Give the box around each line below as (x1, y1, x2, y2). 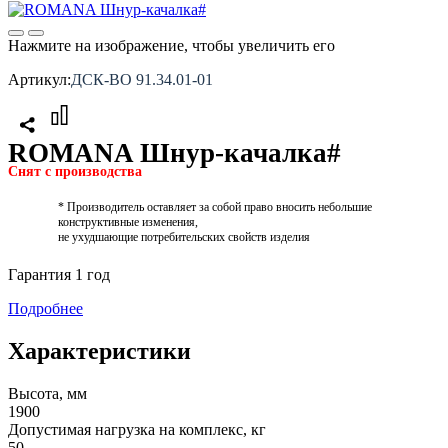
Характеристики (8, 337, 191, 364)
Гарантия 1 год (8, 266, 110, 283)
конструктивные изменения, (58, 215, 198, 229)
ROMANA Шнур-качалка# (8, 138, 341, 168)
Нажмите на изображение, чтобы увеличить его (8, 37, 335, 54)
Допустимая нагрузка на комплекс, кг (8, 420, 266, 438)
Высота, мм (8, 384, 87, 402)
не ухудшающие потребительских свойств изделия (58, 230, 310, 244)
